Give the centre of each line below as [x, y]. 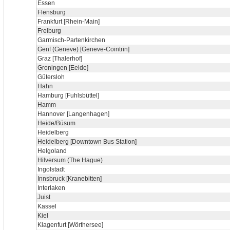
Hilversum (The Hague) [70, 160]
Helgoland [52, 151]
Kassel [47, 206]
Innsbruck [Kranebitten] [70, 179]
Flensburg [52, 12]
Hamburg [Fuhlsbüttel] [68, 95]
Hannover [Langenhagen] [73, 114]
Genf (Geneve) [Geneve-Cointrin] [83, 49]
